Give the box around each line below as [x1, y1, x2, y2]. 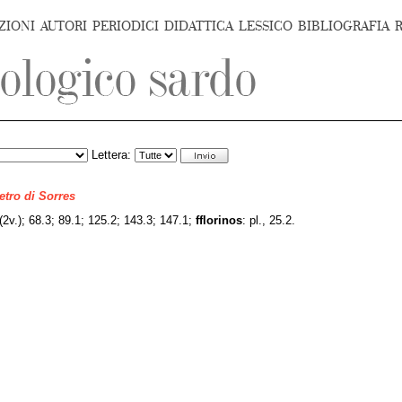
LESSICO [239, 19, 293, 34]
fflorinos [196, 214, 242, 227]
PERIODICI [92, 19, 159, 34]
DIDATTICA [164, 19, 233, 34]
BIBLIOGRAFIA [298, 19, 389, 34]
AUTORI [40, 19, 87, 34]
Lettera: [88, 149, 135, 162]
